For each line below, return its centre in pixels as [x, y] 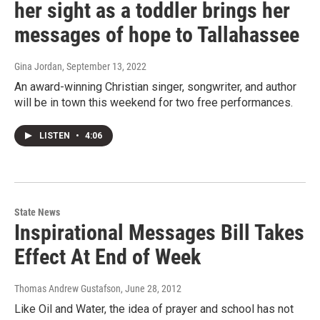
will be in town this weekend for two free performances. [154, 103]
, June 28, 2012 [151, 289]
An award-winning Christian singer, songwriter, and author [155, 87]
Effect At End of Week [107, 257]
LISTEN [56, 136]
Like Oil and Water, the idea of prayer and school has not [154, 309]
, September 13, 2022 [104, 67]
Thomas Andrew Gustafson [67, 289]
